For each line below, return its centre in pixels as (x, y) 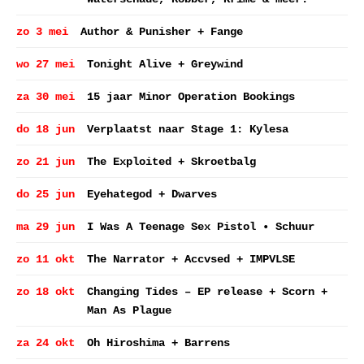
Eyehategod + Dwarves (152, 194)
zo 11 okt (45, 259)
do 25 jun (45, 194)
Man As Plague (129, 310)
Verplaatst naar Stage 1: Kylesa (188, 129)
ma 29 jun (45, 227)
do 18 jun (45, 129)
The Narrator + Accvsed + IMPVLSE (191, 259)
